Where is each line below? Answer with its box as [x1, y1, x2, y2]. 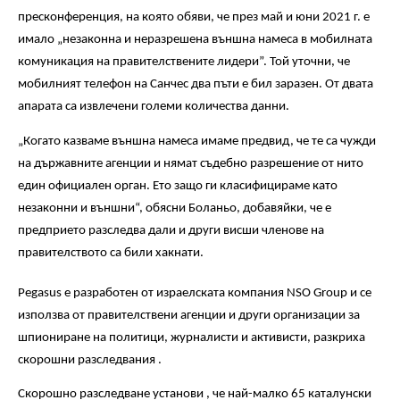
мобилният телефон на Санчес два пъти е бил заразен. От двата [18, 78, 373, 92]
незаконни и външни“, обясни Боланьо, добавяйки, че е [18, 201, 331, 215]
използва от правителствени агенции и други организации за [18, 308, 360, 322]
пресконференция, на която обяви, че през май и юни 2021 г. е [18, 11, 370, 25]
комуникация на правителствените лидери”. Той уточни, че [18, 55, 350, 70]
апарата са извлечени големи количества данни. [18, 100, 289, 114]
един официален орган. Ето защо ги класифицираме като [18, 179, 337, 193]
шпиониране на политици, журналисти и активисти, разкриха [18, 330, 365, 345]
